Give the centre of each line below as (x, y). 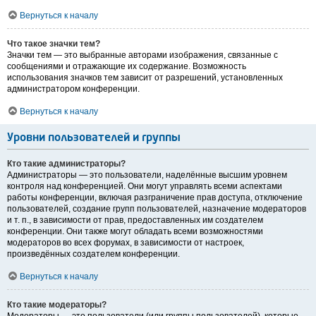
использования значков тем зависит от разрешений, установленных (145, 78)
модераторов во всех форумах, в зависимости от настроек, (126, 243)
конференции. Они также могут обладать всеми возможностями (135, 232)
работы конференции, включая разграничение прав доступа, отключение (155, 198)
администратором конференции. (73, 89)
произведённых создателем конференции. (93, 254)
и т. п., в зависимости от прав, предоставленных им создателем (135, 220)
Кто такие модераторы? (57, 305)
